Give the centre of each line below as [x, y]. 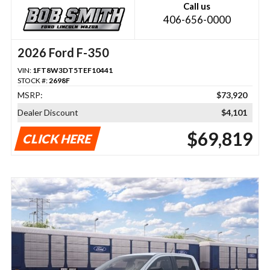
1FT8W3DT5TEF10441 [72, 70]
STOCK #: [33, 80]
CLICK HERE [58, 138]
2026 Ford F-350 [63, 52]
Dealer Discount [48, 112]
